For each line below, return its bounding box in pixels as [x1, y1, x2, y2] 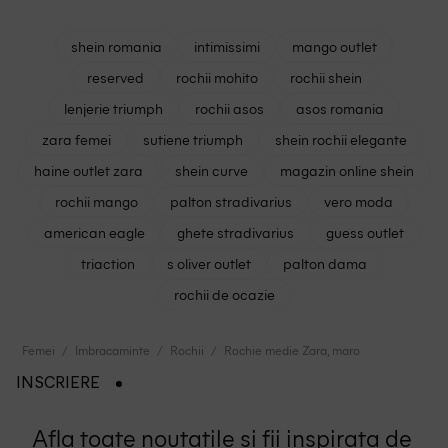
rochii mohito [175, 66, 258, 87]
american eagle [44, 221, 145, 242]
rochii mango [55, 190, 138, 211]
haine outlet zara [34, 159, 143, 180]
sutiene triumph [142, 128, 243, 149]
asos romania [296, 97, 384, 118]
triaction [81, 252, 135, 273]
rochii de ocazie [173, 283, 275, 304]
